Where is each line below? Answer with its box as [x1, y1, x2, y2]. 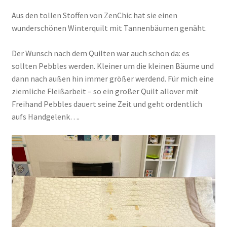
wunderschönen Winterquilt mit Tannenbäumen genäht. [11, 23, 207, 33]
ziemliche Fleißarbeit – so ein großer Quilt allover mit [11, 86, 199, 97]
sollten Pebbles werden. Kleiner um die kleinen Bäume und [11, 61, 214, 71]
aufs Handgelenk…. [11, 111, 80, 122]
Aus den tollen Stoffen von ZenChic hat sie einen [11, 10, 177, 21]
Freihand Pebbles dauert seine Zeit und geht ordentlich [11, 99, 202, 109]
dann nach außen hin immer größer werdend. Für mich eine [11, 73, 214, 84]
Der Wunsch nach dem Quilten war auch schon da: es [11, 48, 190, 59]
